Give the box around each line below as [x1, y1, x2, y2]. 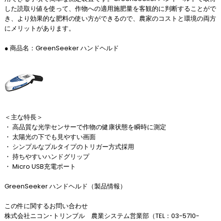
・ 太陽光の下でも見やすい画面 [4, 132, 96, 142]
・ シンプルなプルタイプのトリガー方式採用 [4, 142, 134, 151]
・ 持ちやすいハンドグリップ [4, 152, 89, 161]
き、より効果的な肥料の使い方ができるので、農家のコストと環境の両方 [4, 14, 216, 23]
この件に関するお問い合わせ [4, 201, 88, 211]
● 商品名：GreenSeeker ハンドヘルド [4, 43, 119, 53]
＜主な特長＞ [4, 112, 43, 122]
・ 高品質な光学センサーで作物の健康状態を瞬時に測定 [4, 122, 166, 132]
